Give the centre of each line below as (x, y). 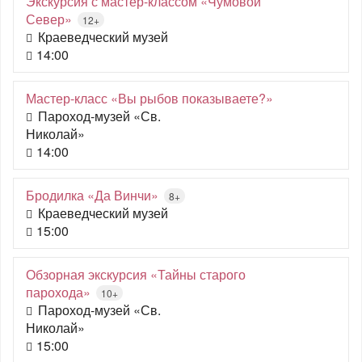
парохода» (58, 292)
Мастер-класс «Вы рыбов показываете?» (149, 98)
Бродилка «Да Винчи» (92, 195)
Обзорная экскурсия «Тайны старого (136, 274)
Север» (49, 19)
